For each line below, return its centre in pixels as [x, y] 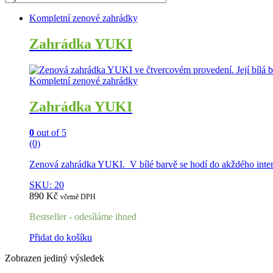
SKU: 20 [47, 185]
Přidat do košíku [61, 237]
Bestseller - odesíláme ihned [83, 216]
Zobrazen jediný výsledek [55, 258]
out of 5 [50, 132]
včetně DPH [78, 197]
